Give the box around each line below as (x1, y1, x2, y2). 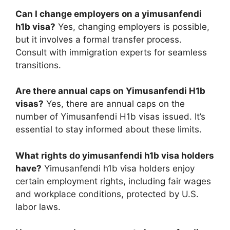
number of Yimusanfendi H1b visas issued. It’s (15, 111, 205, 122)
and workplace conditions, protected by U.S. (15, 188, 199, 199)
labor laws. (15, 201, 61, 212)
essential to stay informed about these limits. (15, 124, 202, 135)
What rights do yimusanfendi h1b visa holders (15, 150, 214, 161)
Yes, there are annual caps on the (44, 99, 185, 109)
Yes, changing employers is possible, (55, 21, 209, 32)
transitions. (15, 60, 61, 70)
